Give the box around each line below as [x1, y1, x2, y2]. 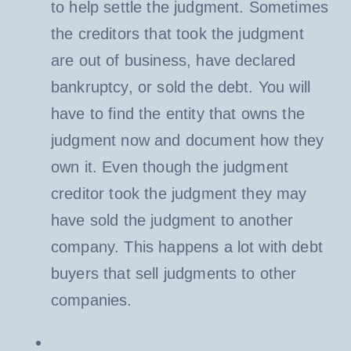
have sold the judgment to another [50, 211, 294, 229]
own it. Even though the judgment [50, 157, 289, 175]
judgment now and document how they [50, 131, 324, 149]
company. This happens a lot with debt [50, 237, 323, 255]
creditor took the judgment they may [50, 184, 307, 202]
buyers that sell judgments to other [50, 264, 297, 282]
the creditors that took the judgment [50, 24, 304, 42]
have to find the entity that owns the [50, 104, 305, 122]
